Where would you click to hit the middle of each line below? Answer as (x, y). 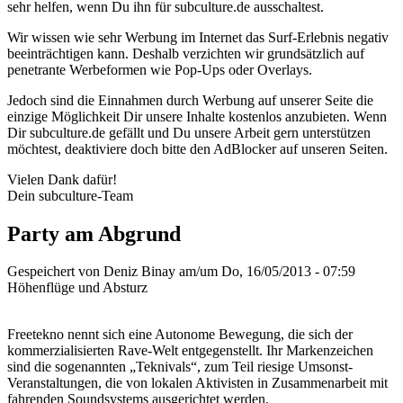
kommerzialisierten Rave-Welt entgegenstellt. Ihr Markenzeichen (190, 351)
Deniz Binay (139, 272)
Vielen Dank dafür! (62, 179)
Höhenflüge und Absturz (77, 288)
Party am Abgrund (94, 233)
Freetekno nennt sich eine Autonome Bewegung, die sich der (180, 335)
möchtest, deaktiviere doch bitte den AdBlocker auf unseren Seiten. (197, 148)
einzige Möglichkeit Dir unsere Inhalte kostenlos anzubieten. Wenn (197, 116)
